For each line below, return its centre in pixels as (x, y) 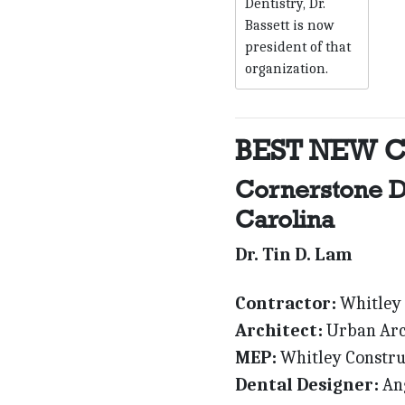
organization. (286, 68)
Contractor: (285, 303)
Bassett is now (289, 25)
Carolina (284, 218)
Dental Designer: (306, 384)
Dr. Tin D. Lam (293, 254)
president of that (297, 47)
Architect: (278, 330)
